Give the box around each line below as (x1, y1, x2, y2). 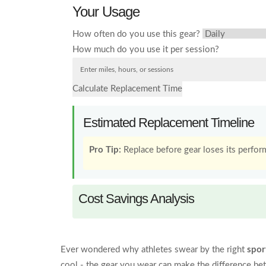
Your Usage (72, 3, 140, 20)
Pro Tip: (89, 145, 121, 154)
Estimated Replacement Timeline (83, 115, 254, 130)
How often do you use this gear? (72, 29, 200, 39)
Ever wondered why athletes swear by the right (61, 245, 247, 254)
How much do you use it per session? (72, 45, 219, 54)
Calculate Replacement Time (72, 84, 182, 93)
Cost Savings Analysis (78, 191, 194, 206)
